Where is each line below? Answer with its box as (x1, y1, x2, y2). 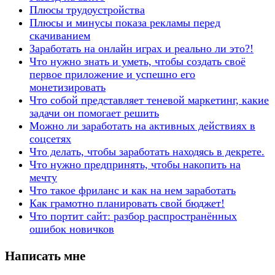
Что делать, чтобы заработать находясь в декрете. (29, 145, 265, 158)
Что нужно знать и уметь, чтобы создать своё (29, 55, 246, 68)
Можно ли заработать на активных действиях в (29, 119, 255, 132)
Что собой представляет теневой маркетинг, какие (29, 93, 269, 106)
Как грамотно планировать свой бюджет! (29, 196, 225, 209)
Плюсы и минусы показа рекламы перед (29, 16, 220, 29)
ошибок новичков (29, 222, 114, 235)
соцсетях (29, 132, 71, 145)
